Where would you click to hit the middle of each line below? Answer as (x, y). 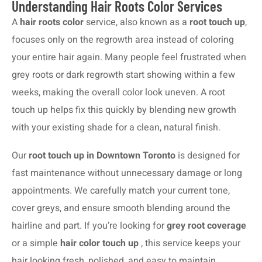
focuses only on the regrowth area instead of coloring (123, 39)
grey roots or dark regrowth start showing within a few (123, 75)
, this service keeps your (191, 243)
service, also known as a (137, 22)
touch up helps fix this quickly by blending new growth (124, 110)
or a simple (36, 243)
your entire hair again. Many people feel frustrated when (129, 57)
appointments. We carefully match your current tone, (121, 190)
